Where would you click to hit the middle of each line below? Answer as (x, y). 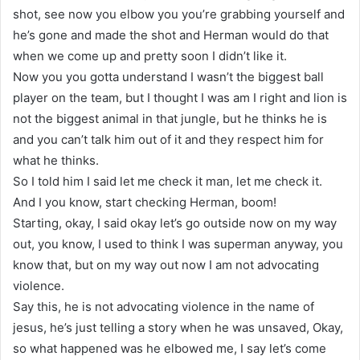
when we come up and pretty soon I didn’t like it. (150, 55)
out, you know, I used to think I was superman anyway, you (178, 243)
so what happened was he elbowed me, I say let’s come (170, 348)
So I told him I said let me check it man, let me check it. (168, 181)
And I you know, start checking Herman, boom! (145, 202)
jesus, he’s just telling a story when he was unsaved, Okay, (178, 327)
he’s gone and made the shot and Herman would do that (171, 35)
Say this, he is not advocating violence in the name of (164, 306)
